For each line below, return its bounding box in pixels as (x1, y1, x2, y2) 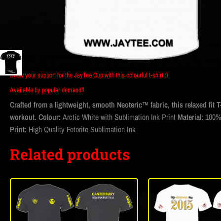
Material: (178, 111, 205, 123)
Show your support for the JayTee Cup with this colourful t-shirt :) (10, 71, 168, 80)
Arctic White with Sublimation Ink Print (63, 111, 178, 123)
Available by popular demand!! (10, 85, 84, 94)
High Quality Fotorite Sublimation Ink (29, 124, 136, 135)
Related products (10, 145, 130, 164)
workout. (10, 111, 37, 123)
